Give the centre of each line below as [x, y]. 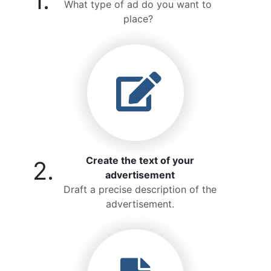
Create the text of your [140, 160]
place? [138, 19]
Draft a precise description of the [140, 189]
